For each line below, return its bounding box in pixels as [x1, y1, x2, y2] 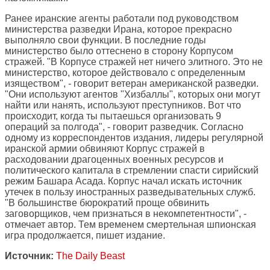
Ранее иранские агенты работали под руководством [5, 13, 239, 24]
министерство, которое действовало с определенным [5, 67, 245, 78]
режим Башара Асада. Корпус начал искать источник [5, 176, 242, 187]
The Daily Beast [56, 251, 125, 262]
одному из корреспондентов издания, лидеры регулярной [5, 133, 263, 143]
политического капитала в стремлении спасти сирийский [5, 165, 259, 176]
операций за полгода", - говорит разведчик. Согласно [5, 122, 243, 133]
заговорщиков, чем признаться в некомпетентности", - [5, 209, 246, 219]
